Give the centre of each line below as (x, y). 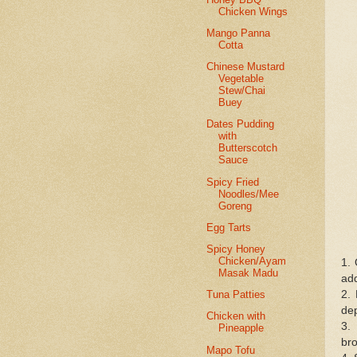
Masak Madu (249, 273)
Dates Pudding (241, 124)
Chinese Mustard (246, 67)
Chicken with (236, 316)
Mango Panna (239, 33)
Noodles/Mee (249, 194)
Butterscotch (248, 148)
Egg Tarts (229, 227)
